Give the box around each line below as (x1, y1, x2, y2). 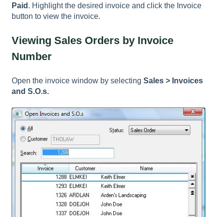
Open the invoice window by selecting (12, 76, 143, 85)
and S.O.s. (12, 87, 49, 95)
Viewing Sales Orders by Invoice (12, 34, 173, 47)
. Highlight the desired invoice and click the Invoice (28, 1, 201, 10)
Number (12, 50, 52, 63)
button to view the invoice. (12, 12, 100, 21)
